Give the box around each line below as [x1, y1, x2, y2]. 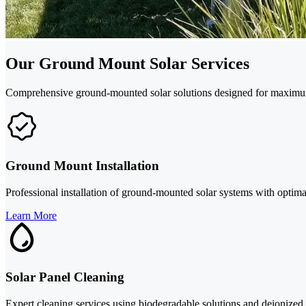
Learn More [5, 209, 57, 221]
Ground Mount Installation [5, 158, 159, 173]
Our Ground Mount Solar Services [5, 55, 249, 73]
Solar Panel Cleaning [5, 270, 124, 285]
